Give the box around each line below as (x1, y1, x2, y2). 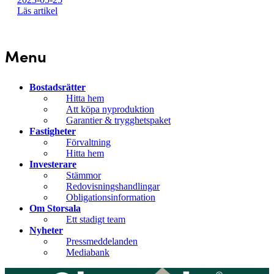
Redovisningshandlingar (66, 181, 160, 192)
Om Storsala (29, 203, 81, 214)
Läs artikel (17, 6, 57, 17)
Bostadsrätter (29, 82, 86, 93)
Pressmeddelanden (66, 236, 138, 247)
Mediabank (66, 247, 109, 258)
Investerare (29, 159, 76, 170)
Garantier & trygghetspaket (66, 115, 171, 126)
